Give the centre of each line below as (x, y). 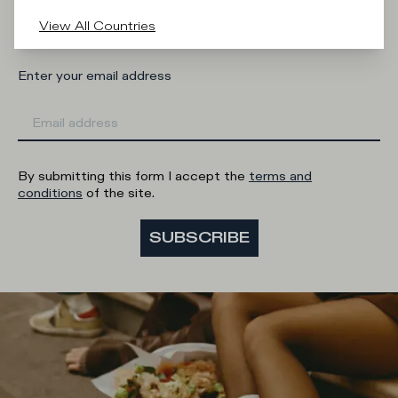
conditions (50, 194)
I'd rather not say (262, 12)
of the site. (119, 194)
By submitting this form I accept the (133, 177)
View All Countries (97, 26)
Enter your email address (95, 76)
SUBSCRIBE (199, 238)
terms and (280, 177)
